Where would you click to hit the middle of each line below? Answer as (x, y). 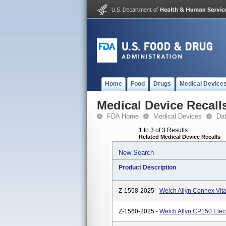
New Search (136, 153)
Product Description (147, 167)
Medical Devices (178, 116)
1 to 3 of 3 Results (163, 130)
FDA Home (123, 116)
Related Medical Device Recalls (180, 137)
